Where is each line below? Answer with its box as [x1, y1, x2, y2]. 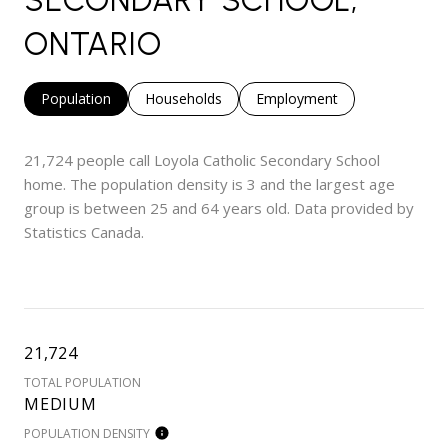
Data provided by [290, 198, 414, 219]
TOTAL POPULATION [24, 374, 141, 392]
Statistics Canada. [24, 222, 144, 243]
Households [145, 89, 222, 109]
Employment [256, 89, 338, 109]
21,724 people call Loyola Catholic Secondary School [24, 150, 380, 171]
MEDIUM [24, 393, 97, 416]
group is [24, 198, 84, 219]
